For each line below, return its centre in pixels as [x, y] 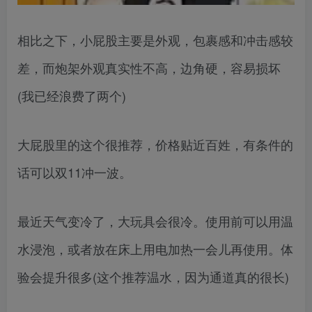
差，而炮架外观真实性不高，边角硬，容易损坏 [149, 67]
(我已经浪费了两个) [72, 95]
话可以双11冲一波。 [75, 172]
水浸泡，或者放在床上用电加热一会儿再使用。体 [155, 248]
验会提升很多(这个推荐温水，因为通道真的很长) [153, 276]
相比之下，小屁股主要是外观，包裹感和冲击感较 [155, 39]
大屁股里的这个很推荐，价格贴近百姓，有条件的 [155, 144]
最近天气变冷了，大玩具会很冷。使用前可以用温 [155, 220]
